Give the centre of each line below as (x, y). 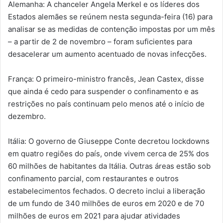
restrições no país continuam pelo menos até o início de (106, 104)
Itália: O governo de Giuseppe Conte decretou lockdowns (109, 141)
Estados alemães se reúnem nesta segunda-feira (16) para (110, 17)
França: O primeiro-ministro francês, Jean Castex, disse (106, 79)
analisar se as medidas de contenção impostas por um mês (111, 29)
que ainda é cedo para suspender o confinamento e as (103, 91)
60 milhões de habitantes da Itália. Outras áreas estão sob (109, 166)
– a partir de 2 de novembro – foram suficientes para (100, 42)
